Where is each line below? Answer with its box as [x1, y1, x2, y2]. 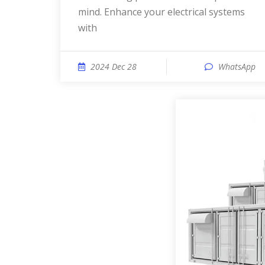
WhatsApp [218, 61, 256, 72]
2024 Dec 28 [91, 61, 137, 72]
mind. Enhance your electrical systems [78, 5, 245, 18]
